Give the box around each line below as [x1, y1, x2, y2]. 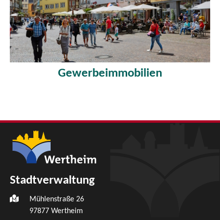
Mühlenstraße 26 [29, 195, 84, 203]
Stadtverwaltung [10, 174, 95, 187]
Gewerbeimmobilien [58, 67, 162, 80]
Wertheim [51, 207, 83, 215]
